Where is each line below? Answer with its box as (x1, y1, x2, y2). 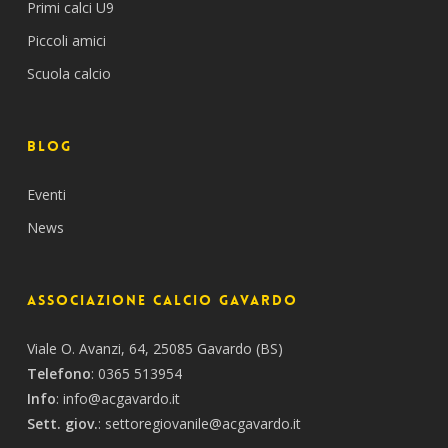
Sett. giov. (26, 414, 98, 433)
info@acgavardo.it (62, 389, 180, 408)
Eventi (26, 185, 66, 204)
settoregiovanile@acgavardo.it (104, 414, 301, 433)
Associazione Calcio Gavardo (26, 291, 298, 309)
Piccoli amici (26, 31, 106, 50)
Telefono (26, 364, 91, 383)
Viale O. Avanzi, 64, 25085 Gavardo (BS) (26, 339, 283, 358)
